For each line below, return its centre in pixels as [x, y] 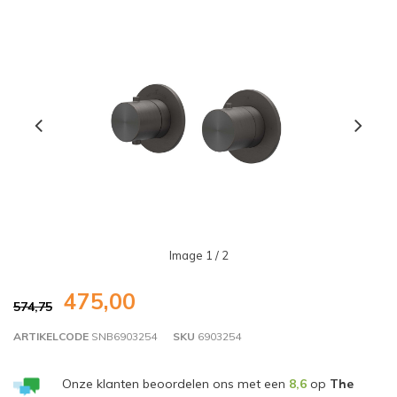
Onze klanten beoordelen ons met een [175, 384]
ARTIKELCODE [51, 336]
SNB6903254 [123, 336]
